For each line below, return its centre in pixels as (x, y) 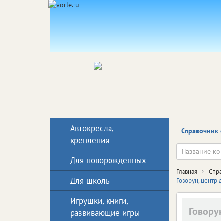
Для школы (91, 181)
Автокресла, (92, 128)
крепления (90, 140)
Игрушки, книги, (99, 201)
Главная (187, 171)
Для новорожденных (108, 160)
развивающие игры (105, 213)
